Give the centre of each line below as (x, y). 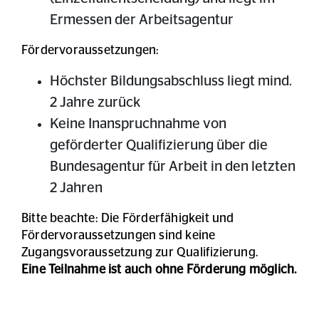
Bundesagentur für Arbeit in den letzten (173, 167)
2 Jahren (78, 188)
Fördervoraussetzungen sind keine (119, 236)
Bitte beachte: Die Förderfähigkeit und (128, 219)
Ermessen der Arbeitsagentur (143, 20)
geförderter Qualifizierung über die (159, 146)
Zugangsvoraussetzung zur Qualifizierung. (143, 253)
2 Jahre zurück (95, 103)
